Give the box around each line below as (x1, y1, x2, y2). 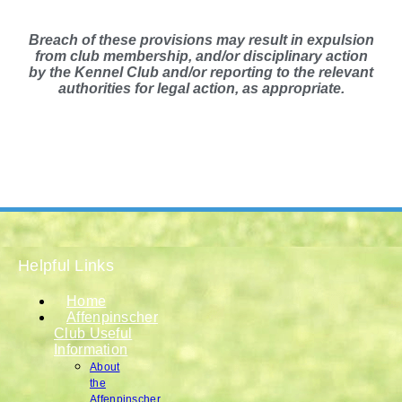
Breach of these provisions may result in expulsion (28, 31, 374, 48)
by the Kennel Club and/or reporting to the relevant (29, 64, 373, 80)
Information (54, 342, 128, 358)
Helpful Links (18, 257, 114, 275)
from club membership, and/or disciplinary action (34, 48, 368, 64)
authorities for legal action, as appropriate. (57, 80, 345, 96)
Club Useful (54, 326, 133, 342)
